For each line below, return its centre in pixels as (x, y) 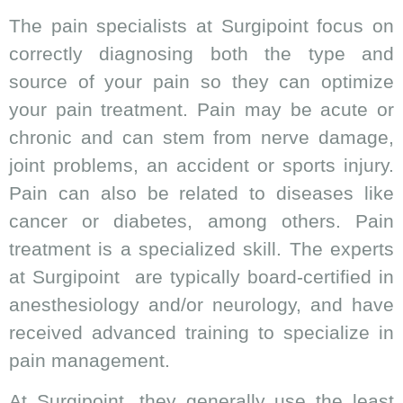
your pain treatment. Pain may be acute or (201, 109)
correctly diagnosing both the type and (201, 53)
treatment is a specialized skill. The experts (201, 248)
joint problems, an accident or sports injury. (201, 165)
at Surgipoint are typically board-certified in (201, 276)
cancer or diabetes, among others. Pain (201, 220)
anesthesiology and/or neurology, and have (201, 304)
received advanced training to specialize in (201, 332)
